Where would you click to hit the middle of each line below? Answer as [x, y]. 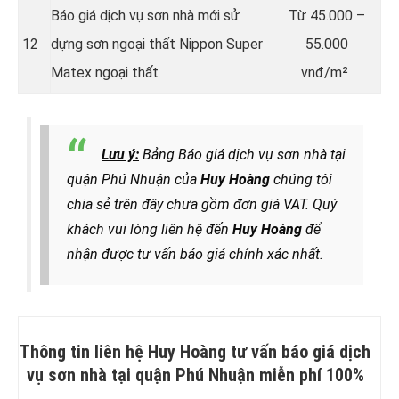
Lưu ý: [120, 154]
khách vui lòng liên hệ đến [150, 229]
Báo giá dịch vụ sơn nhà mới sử [145, 15]
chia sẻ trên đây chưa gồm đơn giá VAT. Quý [202, 204]
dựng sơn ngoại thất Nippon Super [157, 44]
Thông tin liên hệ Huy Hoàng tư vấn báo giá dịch [195, 351]
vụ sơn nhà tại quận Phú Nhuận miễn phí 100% [195, 375]
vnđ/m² [326, 72]
